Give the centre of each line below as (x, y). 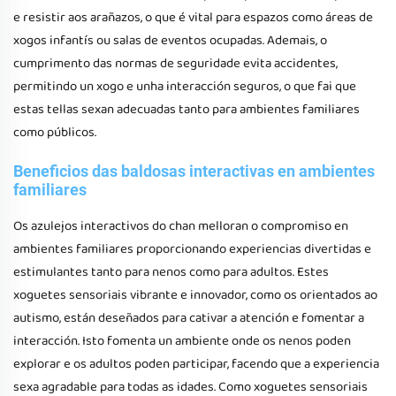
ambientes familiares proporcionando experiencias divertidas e (192, 249)
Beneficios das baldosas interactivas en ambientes (194, 171)
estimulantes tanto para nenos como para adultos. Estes (171, 272)
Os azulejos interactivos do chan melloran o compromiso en (181, 226)
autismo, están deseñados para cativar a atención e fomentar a (189, 318)
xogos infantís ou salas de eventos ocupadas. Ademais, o (170, 41)
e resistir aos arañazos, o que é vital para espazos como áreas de (193, 18)
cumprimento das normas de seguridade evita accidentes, (175, 64)
